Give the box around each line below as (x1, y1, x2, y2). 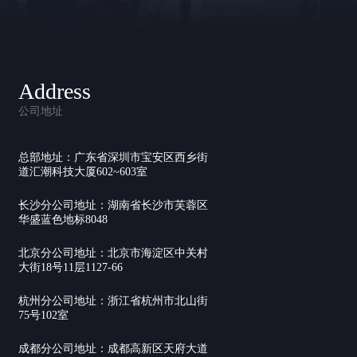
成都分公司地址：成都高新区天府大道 (18, 343, 208, 355)
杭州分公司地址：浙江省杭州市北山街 (18, 295, 208, 307)
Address (18, 79, 91, 104)
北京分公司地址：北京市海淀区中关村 (18, 247, 208, 259)
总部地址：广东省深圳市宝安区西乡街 (18, 151, 208, 163)
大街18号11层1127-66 (18, 261, 123, 273)
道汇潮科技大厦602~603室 (18, 166, 147, 178)
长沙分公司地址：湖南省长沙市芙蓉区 (18, 199, 208, 211)
